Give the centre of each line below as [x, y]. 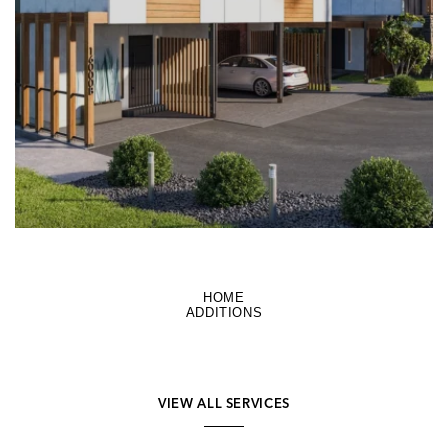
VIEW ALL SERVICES [224, 403]
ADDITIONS [224, 312]
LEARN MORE [224, 46]
